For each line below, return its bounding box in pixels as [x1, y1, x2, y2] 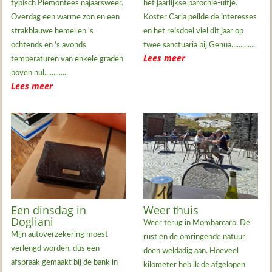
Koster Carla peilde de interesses [143, 13, 257, 22]
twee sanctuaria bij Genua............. [143, 41, 255, 50]
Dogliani [11, 214, 54, 229]
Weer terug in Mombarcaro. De [143, 219, 250, 227]
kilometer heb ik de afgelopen [143, 260, 245, 269]
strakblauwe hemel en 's [11, 27, 94, 36]
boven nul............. [11, 69, 69, 78]
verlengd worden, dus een [11, 244, 100, 253]
